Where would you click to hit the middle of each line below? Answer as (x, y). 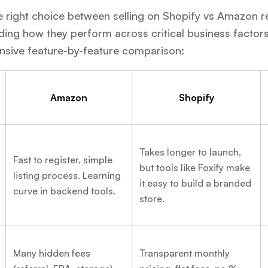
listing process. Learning (67, 175)
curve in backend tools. (64, 191)
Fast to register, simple (63, 159)
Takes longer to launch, (190, 152)
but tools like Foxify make (195, 167)
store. (152, 198)
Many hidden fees (52, 253)
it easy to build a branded (195, 183)
